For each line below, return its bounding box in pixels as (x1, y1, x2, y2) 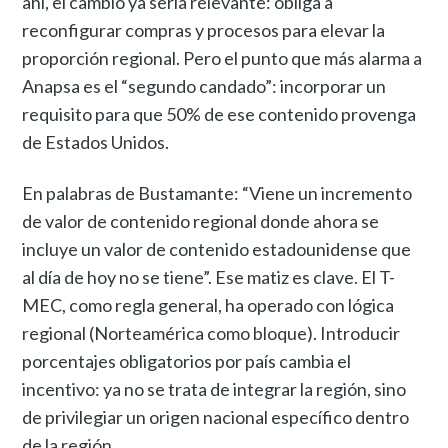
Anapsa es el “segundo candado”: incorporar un (22, 75, 387, 98)
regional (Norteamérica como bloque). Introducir (22, 322, 401, 345)
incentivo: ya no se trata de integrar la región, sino (22, 378, 407, 401)
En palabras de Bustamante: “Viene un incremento (22, 182, 413, 205)
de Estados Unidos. (22, 131, 170, 154)
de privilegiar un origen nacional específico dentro (22, 406, 410, 429)
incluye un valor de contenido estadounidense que (22, 238, 412, 261)
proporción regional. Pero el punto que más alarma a (22, 47, 423, 70)
